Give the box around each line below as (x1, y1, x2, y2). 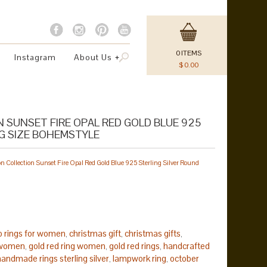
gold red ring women (29, 240, 105, 252)
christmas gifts (125, 227, 181, 239)
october (170, 252, 199, 264)
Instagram (14, 52, 56, 63)
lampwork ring (113, 252, 166, 264)
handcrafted (163, 240, 210, 252)
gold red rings (109, 240, 160, 252)
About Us (74, 52, 112, 63)
